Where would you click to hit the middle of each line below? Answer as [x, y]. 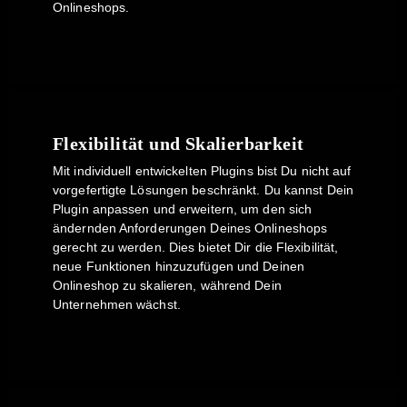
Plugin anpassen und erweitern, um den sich [183, 209]
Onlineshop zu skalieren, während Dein [167, 285]
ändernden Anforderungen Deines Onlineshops [190, 228]
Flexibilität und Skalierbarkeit [179, 143]
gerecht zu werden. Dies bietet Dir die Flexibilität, [196, 247]
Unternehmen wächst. [117, 304]
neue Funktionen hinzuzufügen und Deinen [179, 266]
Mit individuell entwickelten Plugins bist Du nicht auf [202, 171]
